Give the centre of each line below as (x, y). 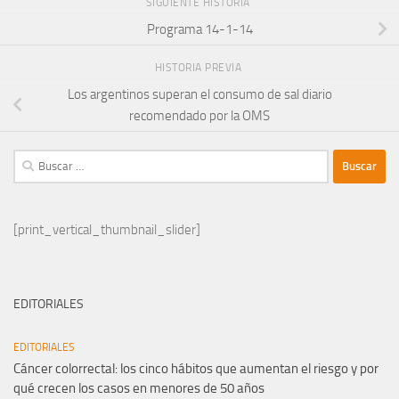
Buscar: (33, 159)
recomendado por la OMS (199, 115)
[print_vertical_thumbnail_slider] (107, 229)
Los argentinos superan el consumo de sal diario (199, 94)
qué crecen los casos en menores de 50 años (139, 388)
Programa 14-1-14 (199, 29)
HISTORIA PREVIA (199, 68)
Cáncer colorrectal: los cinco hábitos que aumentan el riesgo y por (196, 368)
